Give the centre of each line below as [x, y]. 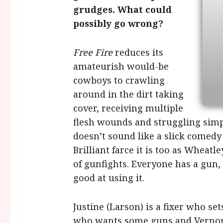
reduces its [138, 52]
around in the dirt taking [128, 94]
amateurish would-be [121, 66]
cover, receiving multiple [128, 108]
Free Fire [93, 52]
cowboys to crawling [119, 80]
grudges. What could [122, 9]
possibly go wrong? [118, 23]
